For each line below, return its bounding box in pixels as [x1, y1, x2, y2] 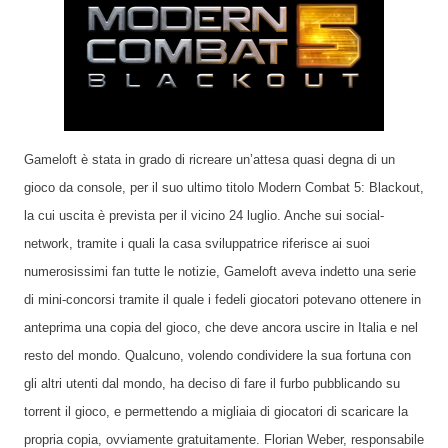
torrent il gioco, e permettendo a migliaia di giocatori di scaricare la [24, 404, 408, 419]
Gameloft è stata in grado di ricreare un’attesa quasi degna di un [24, 152, 395, 167]
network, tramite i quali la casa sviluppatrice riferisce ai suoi [24, 236, 370, 251]
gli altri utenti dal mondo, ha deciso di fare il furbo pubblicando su [24, 376, 400, 391]
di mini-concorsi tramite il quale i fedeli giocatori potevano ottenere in [24, 292, 421, 307]
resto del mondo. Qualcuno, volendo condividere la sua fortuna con [24, 348, 411, 363]
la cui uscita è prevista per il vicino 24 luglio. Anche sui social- [24, 208, 384, 223]
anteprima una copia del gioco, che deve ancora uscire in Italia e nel [24, 320, 418, 335]
